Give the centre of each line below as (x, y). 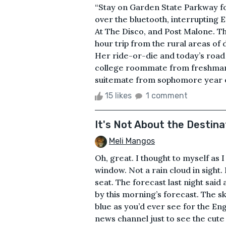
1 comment (167, 95)
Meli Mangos (132, 141)
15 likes (118, 95)
